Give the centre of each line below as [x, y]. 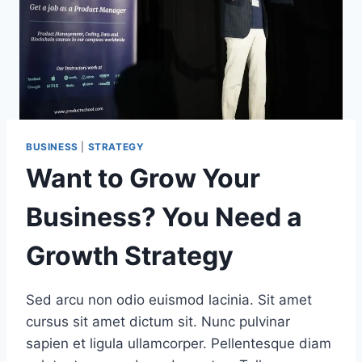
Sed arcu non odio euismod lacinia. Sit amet [169, 299]
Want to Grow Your [143, 178]
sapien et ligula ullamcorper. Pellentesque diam [179, 343]
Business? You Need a [164, 217]
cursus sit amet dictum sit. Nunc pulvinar [158, 321]
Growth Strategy [130, 255]
